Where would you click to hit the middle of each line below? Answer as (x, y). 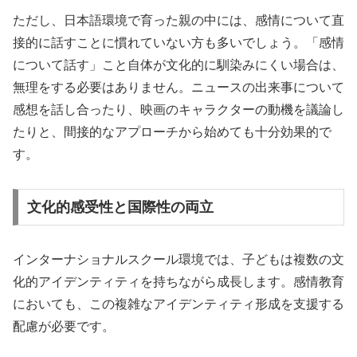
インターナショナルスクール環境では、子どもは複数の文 (178, 259)
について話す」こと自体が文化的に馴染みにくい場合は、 (178, 65)
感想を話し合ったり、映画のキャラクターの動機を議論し (178, 110)
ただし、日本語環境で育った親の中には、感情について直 (178, 21)
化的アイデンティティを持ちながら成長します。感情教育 (178, 281)
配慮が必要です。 (64, 326)
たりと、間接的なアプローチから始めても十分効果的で (172, 132)
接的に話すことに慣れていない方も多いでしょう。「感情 (178, 43)
